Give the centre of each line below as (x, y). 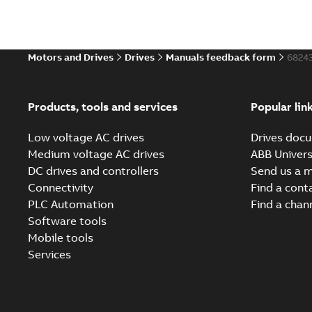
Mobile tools (61, 237)
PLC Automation (71, 204)
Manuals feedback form (221, 57)
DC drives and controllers (93, 171)
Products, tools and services (103, 107)
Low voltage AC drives (86, 137)
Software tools (67, 221)
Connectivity (61, 187)
